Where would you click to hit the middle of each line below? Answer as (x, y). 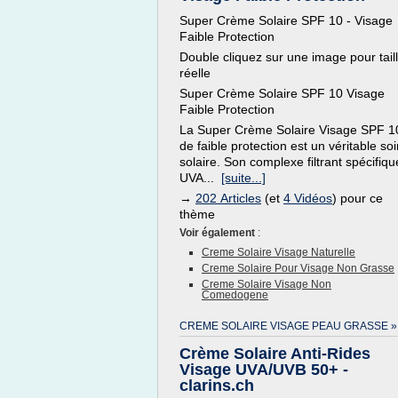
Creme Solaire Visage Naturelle (279, 252)
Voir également (219, 233)
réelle (195, 73)
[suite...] (243, 178)
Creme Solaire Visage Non (267, 284)
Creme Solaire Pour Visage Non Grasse (298, 268)
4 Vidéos (308, 198)
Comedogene (235, 295)
